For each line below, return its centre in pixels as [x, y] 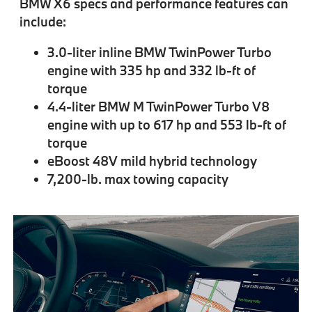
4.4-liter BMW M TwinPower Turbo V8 [158, 107]
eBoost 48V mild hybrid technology [152, 161]
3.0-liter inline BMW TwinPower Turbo [159, 53]
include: [42, 22]
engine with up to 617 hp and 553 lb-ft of [166, 125]
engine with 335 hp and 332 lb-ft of [151, 71]
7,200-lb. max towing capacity [138, 179]
